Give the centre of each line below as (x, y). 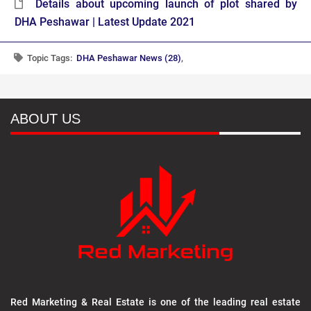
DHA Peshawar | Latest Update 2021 (105, 22)
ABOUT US (45, 119)
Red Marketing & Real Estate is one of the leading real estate (155, 302)
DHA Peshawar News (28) (129, 58)
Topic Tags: (51, 58)
